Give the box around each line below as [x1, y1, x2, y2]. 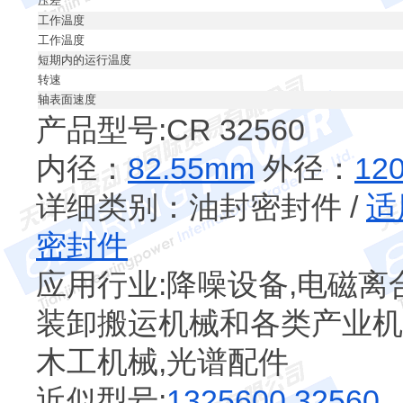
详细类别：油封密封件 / [36, 190, 366, 224]
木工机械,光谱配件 [36, 345, 289, 379]
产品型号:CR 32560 [36, 112, 305, 147]
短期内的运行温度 [38, 53, 131, 67]
